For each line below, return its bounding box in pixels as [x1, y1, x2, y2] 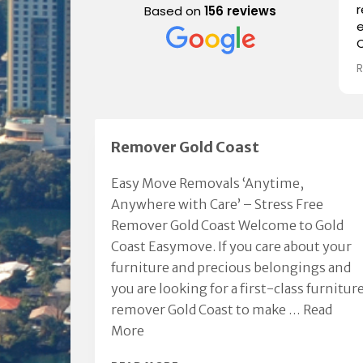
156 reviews [204, 2, 276, 19]
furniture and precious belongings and [111, 258, 351, 275]
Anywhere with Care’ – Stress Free [111, 195, 323, 212]
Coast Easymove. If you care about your [111, 237, 352, 254]
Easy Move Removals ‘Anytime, [111, 174, 304, 191]
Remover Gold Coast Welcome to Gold [111, 216, 344, 233]
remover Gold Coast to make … [111, 301, 303, 318]
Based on [144, 2, 204, 19]
